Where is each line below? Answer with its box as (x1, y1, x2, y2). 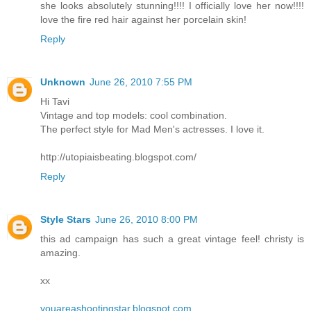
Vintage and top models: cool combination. (40, 110, 227, 121)
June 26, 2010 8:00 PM (95, 214, 198, 226)
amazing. (40, 247, 81, 259)
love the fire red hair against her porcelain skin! (40, 14, 246, 26)
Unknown (40, 76, 85, 88)
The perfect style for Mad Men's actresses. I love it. (40, 124, 264, 135)
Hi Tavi (40, 96, 69, 108)
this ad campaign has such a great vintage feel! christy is (40, 233, 304, 245)
